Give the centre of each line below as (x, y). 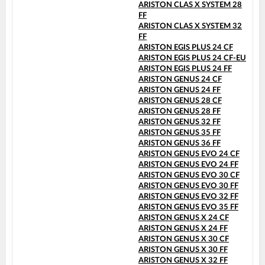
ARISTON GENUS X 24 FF (183, 229)
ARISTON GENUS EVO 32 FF (188, 197)
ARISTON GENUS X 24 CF (184, 218)
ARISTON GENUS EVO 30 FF (188, 186)
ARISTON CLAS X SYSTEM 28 (190, 5)
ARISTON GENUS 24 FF (180, 91)
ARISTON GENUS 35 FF (180, 133)
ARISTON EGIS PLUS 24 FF (185, 69)
